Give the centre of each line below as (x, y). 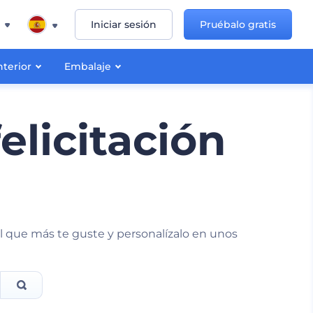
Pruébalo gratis (238, 24)
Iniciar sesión (124, 24)
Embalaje (88, 66)
